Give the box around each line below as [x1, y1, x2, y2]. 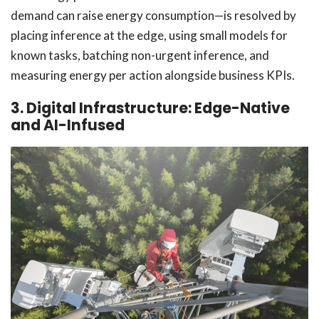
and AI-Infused [11, 115, 127, 136]
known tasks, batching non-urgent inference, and [11, 48, 269, 63]
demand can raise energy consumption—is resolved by [11, 8, 296, 23]
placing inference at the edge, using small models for [11, 28, 288, 43]
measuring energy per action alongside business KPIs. [11, 68, 299, 83]
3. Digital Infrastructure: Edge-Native [11, 98, 290, 119]
